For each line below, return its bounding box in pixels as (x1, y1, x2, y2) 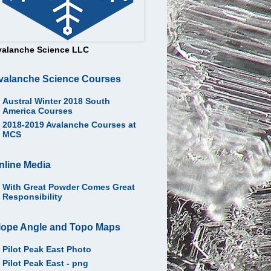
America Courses (2, 106, 73, 116)
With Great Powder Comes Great (2, 182, 135, 192)
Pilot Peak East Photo (2, 244, 91, 255)
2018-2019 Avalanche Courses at (2, 120, 136, 130)
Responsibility (2, 192, 62, 202)
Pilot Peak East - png (2, 258, 88, 269)
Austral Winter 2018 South (2, 96, 110, 106)
